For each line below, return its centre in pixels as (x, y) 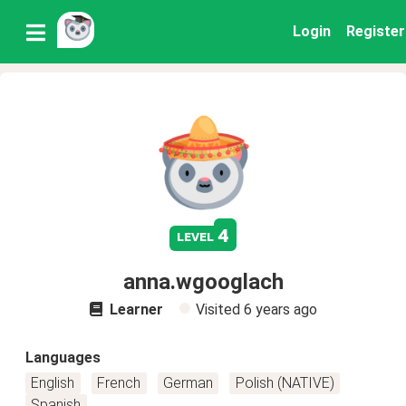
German (188, 383)
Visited (219, 309)
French (119, 383)
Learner (134, 309)
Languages (63, 358)
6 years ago (280, 309)
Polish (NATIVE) (285, 383)
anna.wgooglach (203, 282)
